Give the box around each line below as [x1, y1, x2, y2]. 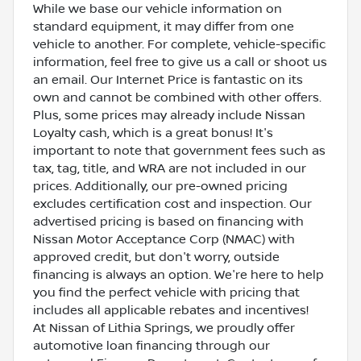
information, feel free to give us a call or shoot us [33, 54, 327, 69]
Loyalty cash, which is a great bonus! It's [33, 125, 273, 140]
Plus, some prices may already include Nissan [33, 107, 305, 122]
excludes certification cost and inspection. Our [33, 196, 312, 211]
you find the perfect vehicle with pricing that [33, 284, 300, 300]
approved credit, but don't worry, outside [33, 249, 280, 264]
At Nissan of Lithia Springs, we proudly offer [33, 320, 295, 335]
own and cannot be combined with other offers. [33, 89, 322, 105]
